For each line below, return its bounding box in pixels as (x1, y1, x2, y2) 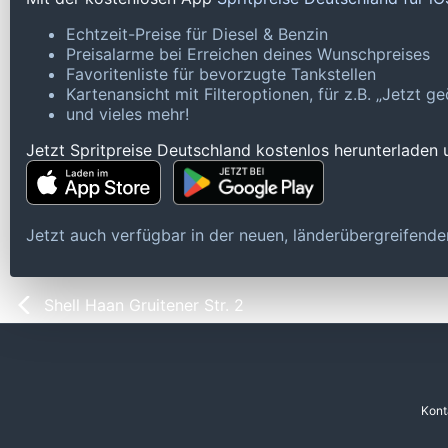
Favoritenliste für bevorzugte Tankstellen (66, 64, 376, 85)
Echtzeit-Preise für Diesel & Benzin (66, 24, 328, 45)
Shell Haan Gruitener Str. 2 (44, 295, 244, 316)
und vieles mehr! (66, 104, 189, 125)
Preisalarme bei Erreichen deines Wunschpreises (66, 44, 430, 65)
